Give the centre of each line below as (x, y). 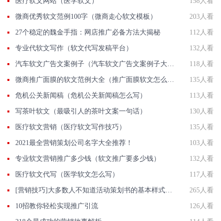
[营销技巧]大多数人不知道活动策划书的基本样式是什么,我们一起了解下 (169, 190)
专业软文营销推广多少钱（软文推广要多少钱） (88, 159)
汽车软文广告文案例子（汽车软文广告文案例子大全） (171, 64)
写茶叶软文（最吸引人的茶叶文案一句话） (81, 111)
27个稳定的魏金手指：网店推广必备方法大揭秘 (88, 32)
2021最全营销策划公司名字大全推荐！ (74, 143)
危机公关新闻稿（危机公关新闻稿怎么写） (81, 95)
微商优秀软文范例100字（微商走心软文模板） (86, 17)
